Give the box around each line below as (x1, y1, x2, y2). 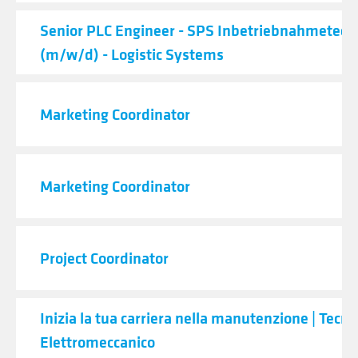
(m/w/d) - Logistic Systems (40, 43, 224, 65)
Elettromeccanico (40, 331, 155, 352)
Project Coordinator (40, 247, 169, 268)
